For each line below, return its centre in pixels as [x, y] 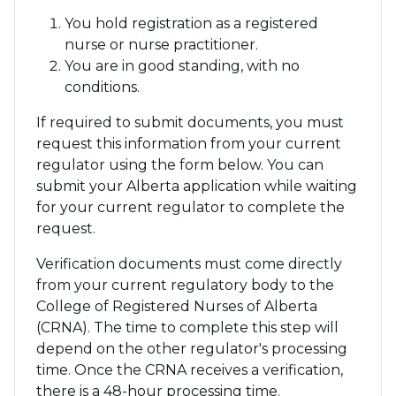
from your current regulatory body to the [185, 285]
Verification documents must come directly [189, 264]
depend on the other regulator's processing [192, 349]
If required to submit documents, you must [190, 122]
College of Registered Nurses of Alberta [177, 306]
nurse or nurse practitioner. [161, 45]
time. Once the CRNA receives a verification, [190, 370]
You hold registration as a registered [191, 23]
